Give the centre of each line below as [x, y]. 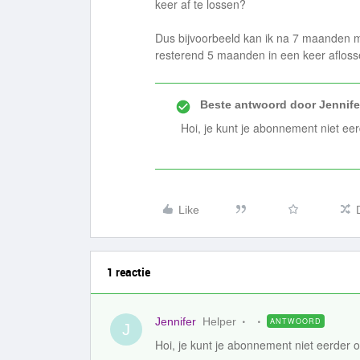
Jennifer [176, 321]
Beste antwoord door [258, 104]
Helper [219, 321]
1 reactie [129, 272]
